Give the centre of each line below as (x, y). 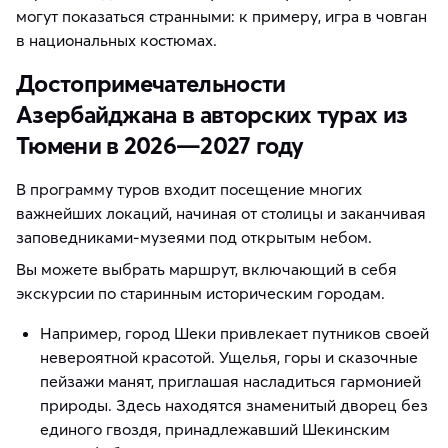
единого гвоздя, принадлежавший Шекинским (215, 428)
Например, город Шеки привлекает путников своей (234, 332)
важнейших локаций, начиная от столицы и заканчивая (221, 212)
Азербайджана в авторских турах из (212, 114)
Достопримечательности (151, 83)
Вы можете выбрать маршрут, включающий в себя (206, 268)
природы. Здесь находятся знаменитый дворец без (234, 404)
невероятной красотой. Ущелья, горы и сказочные (229, 356)
